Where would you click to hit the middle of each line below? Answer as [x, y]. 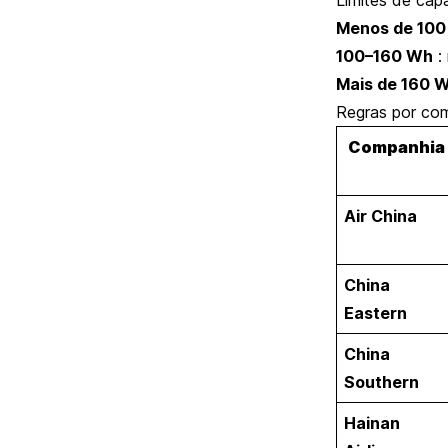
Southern [381, 381]
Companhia [396, 146]
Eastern [375, 312]
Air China [380, 215]
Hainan [371, 422]
